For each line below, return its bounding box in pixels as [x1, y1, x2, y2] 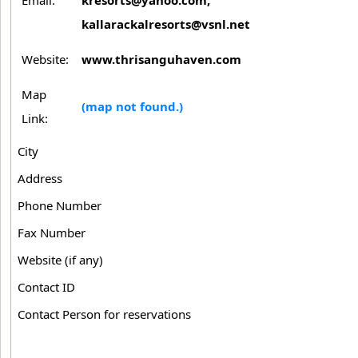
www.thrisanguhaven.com [82, 50, 241, 67]
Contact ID [18, 278, 75, 295]
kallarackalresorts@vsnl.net [82, 15, 250, 32]
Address [18, 169, 62, 186]
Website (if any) [18, 251, 103, 268]
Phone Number [18, 197, 101, 213]
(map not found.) [82, 97, 183, 114]
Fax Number [18, 224, 86, 241]
